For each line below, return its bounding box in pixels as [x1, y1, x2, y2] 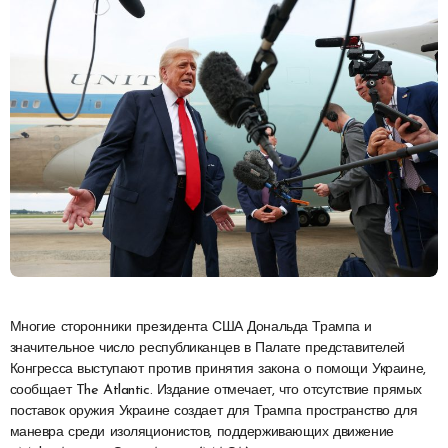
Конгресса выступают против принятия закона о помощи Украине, [9, 361, 426, 377]
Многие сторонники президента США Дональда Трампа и [9, 319, 22, 335]
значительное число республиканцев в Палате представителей [9, 340, 405, 356]
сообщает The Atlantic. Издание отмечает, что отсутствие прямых [9, 382, 422, 398]
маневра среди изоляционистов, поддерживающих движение [9, 424, 394, 440]
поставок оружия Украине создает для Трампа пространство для [9, 403, 418, 419]
